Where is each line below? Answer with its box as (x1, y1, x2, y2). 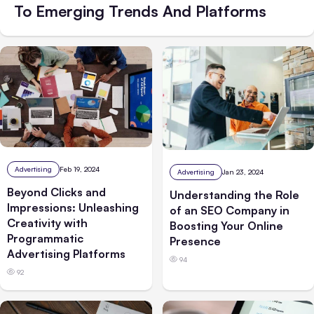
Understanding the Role (169, 187, 299, 202)
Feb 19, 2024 (60, 165, 100, 174)
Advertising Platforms (7, 247, 125, 261)
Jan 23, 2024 (221, 167, 264, 176)
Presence (169, 233, 221, 248)
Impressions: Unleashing (7, 200, 139, 215)
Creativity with (7, 216, 88, 231)
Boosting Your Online (169, 218, 283, 233)
